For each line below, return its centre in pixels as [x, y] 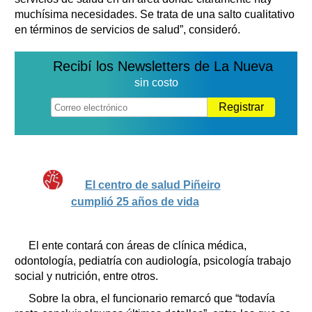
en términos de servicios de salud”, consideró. [127, 29]
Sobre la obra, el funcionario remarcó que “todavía [152, 298]
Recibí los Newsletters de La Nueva [163, 66]
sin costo [156, 82]
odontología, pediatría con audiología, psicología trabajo [153, 260]
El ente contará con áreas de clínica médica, [138, 245]
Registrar [241, 107]
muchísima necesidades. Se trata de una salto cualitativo [155, 14]
